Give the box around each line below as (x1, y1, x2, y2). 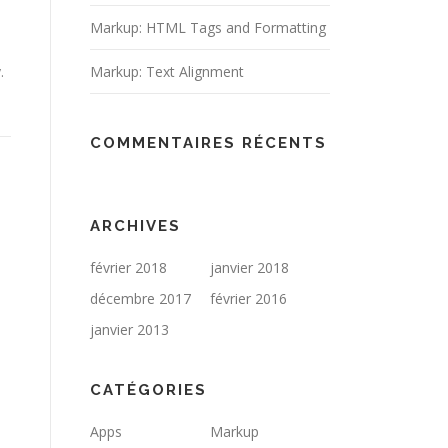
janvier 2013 (90, 320, 169, 339)
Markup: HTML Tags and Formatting (90, 18, 326, 37)
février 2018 (90, 258, 167, 277)
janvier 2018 (210, 258, 289, 277)
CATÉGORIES (90, 381, 207, 399)
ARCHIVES (90, 217, 181, 235)
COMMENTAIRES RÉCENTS (90, 134, 327, 152)
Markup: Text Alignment (90, 62, 244, 81)
